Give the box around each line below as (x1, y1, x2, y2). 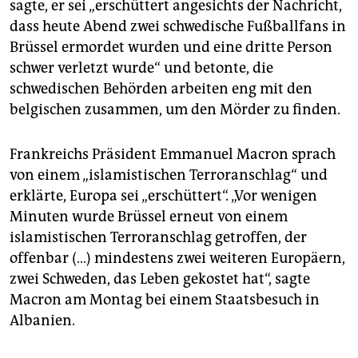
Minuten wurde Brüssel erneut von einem (10, 207, 288, 225)
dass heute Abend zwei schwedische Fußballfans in (10, 17, 346, 35)
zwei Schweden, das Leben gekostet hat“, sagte (10, 269, 310, 288)
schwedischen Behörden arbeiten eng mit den (10, 79, 312, 97)
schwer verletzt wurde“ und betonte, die (10, 58, 273, 77)
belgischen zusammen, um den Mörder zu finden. (10, 100, 340, 118)
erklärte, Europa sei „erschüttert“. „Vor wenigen (10, 186, 317, 205)
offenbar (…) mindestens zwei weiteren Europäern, (10, 249, 345, 267)
